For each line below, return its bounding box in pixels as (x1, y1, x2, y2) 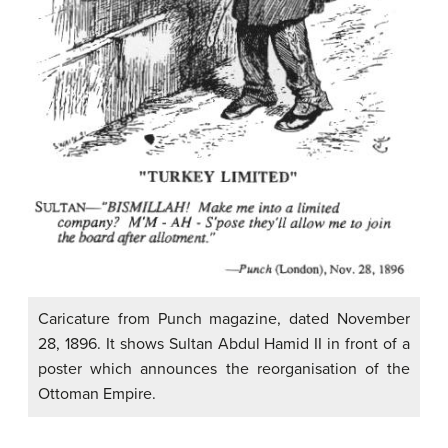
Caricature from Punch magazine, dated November (38, 309, 410, 329)
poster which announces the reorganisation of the (38, 359, 410, 379)
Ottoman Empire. (38, 384, 156, 404)
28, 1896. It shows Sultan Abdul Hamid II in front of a (38, 334, 410, 354)
